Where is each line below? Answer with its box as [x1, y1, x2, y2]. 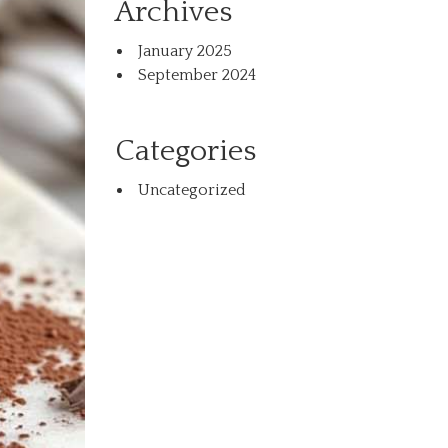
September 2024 [138, 66, 257, 84]
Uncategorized [138, 181, 247, 199]
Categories [115, 135, 257, 168]
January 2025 [138, 42, 233, 60]
